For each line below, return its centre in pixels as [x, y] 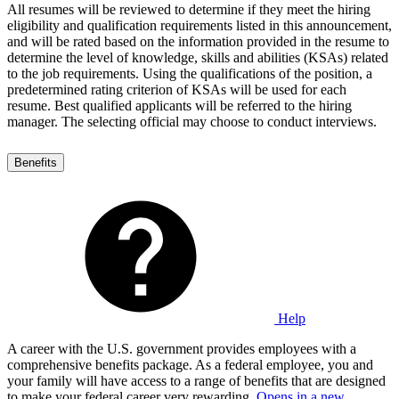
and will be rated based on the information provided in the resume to [198, 41]
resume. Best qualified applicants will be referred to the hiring [179, 105]
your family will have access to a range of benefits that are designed [196, 380]
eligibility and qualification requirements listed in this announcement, [199, 25]
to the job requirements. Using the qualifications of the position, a [190, 73]
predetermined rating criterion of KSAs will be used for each [177, 89]
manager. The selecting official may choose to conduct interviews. [192, 121]
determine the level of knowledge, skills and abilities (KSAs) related [198, 57]
